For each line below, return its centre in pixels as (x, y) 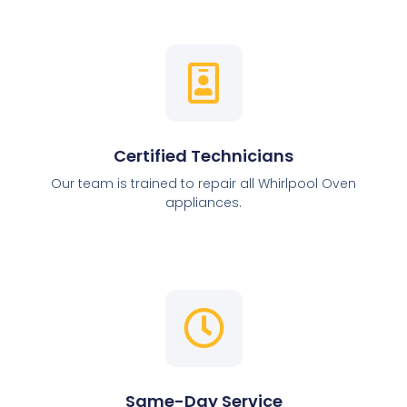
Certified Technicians (203, 156)
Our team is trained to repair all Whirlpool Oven (203, 184)
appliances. (203, 203)
